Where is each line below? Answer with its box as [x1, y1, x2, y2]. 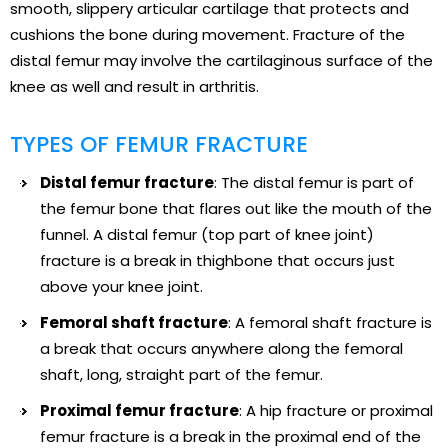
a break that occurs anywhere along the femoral [40, 337, 403, 359]
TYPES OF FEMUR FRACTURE [10, 128, 308, 160]
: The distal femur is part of [214, 171, 414, 193]
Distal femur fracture [40, 171, 214, 193]
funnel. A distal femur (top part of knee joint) [40, 223, 374, 245]
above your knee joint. [40, 275, 203, 297]
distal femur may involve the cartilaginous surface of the [10, 49, 433, 71]
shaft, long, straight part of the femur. [40, 363, 323, 385]
